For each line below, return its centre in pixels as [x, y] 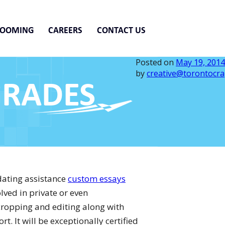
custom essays [97, 179]
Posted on [156, 62]
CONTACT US [121, 30]
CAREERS [65, 30]
